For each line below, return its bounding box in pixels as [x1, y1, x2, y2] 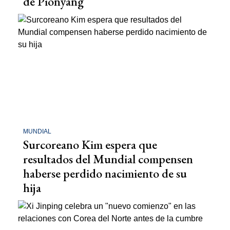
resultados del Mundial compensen [23, 151, 193, 167]
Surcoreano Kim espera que [23, 137, 157, 153]
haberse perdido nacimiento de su [23, 165, 187, 182]
